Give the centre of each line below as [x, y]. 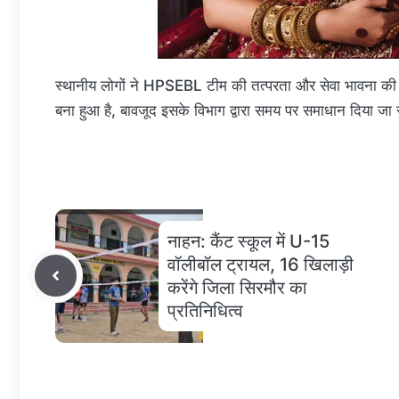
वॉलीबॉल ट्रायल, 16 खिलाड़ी [261, 264]
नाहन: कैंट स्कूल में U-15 [248, 241]
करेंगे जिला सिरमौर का [237, 287]
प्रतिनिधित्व [205, 310]
